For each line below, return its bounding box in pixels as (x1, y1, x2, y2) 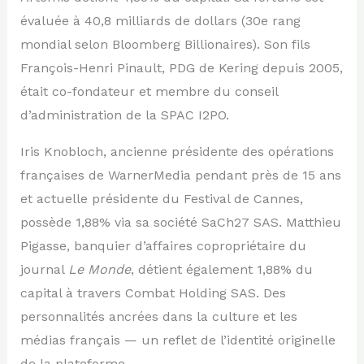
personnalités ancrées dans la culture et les (19, 308, 297, 324)
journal (19, 261, 68, 277)
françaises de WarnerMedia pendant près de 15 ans (19, 167, 341, 183)
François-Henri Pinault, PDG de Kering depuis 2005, (19, 59, 343, 76)
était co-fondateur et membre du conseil (19, 83, 278, 99)
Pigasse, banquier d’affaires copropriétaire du (19, 237, 306, 253)
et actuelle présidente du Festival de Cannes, (19, 190, 303, 206)
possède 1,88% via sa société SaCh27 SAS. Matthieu (19, 214, 341, 230)
